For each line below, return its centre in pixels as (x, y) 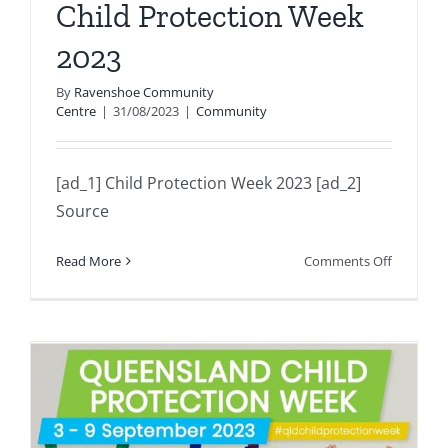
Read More (88, 261)
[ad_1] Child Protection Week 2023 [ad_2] (208, 183)
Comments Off (348, 261)
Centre (76, 111)
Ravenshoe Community (144, 92)
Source (82, 211)
